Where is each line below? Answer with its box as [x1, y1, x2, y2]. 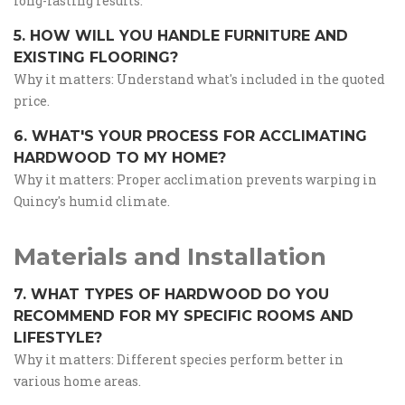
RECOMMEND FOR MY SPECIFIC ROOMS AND [14, 307, 353, 325]
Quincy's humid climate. [14, 193, 170, 210]
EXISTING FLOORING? [14, 49, 178, 66]
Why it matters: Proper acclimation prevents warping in [14, 171, 377, 188]
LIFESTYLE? [14, 329, 102, 346]
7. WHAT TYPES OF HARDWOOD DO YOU [14, 286, 329, 303]
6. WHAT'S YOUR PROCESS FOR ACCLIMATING [14, 127, 367, 145]
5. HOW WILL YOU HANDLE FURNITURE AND [14, 27, 348, 44]
